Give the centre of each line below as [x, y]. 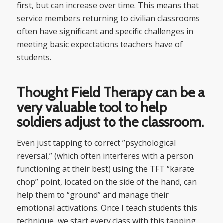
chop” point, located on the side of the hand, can [107, 181]
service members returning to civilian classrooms [108, 19]
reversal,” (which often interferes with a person [105, 156]
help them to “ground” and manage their [93, 194]
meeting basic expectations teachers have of [100, 45]
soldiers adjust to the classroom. [110, 122]
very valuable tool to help [92, 107]
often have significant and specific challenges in [105, 32]
